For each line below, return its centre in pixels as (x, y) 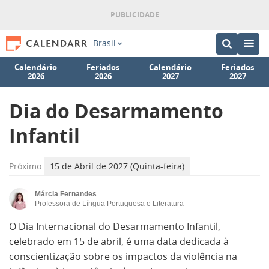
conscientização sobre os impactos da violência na (123, 256)
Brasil (104, 43)
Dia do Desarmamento (116, 111)
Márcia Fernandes (66, 194)
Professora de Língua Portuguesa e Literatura (109, 204)
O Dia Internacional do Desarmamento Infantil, (115, 226)
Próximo (25, 166)
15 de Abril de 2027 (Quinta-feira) (117, 166)
